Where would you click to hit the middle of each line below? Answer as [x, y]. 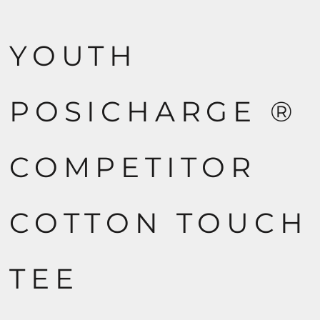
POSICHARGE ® [154, 111]
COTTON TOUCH [159, 223]
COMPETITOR [133, 167]
